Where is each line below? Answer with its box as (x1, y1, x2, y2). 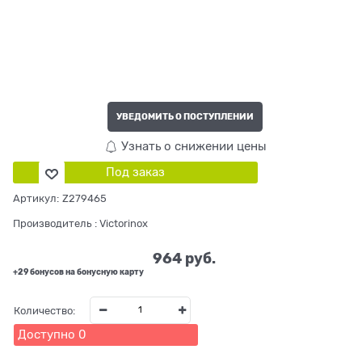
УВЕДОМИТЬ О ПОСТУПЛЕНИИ (116, 111, 254, 122)
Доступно (17, 328, 75, 342)
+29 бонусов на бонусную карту (13, 267, 144, 277)
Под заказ (105, 166, 165, 179)
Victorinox (99, 217, 148, 230)
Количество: (13, 304, 75, 317)
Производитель (13, 217, 91, 230)
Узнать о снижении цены (117, 139, 267, 153)
